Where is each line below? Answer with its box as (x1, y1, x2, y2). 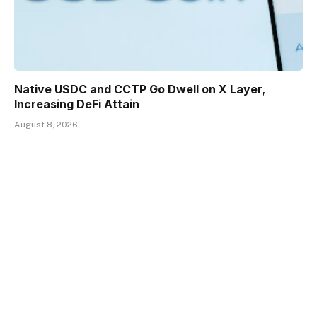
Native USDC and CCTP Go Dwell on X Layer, (14, 82, 265, 97)
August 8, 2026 (14, 120, 78, 130)
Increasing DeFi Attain (14, 97, 139, 112)
